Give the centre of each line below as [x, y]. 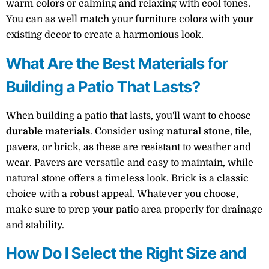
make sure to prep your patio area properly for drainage [134, 209]
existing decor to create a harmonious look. [105, 35]
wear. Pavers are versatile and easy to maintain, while [130, 162]
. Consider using [128, 131]
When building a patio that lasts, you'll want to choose [128, 116]
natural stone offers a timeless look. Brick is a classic [127, 178]
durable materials [48, 131]
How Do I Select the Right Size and [126, 253]
